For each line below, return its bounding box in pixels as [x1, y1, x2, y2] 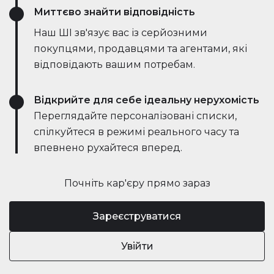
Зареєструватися [93, 210, 181, 222]
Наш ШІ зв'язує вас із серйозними [34, 27, 207, 39]
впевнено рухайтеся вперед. [34, 142, 182, 154]
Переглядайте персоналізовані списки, [34, 110, 237, 122]
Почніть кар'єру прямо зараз [64, 177, 210, 190]
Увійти [120, 240, 154, 252]
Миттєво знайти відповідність [34, 6, 195, 18]
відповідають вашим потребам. [34, 59, 195, 71]
